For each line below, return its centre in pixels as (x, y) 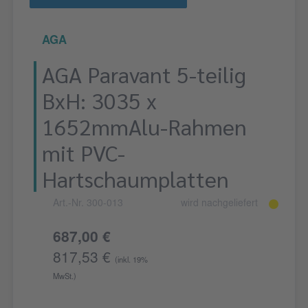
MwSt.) (65, 278)
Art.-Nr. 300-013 (88, 205)
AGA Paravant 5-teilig (144, 74)
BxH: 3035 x (99, 100)
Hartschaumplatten (135, 179)
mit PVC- (84, 153)
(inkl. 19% (131, 261)
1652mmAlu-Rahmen (144, 126)
